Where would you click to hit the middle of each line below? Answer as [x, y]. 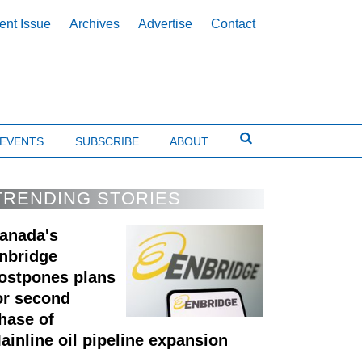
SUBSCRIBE [107, 141]
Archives [95, 24]
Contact [234, 24]
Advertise [166, 24]
